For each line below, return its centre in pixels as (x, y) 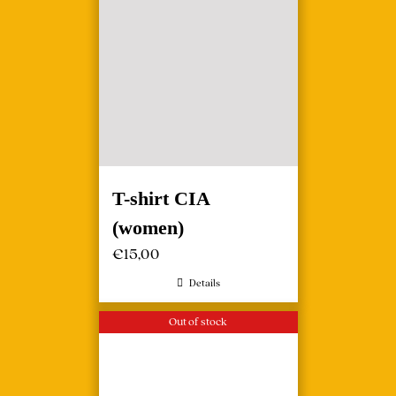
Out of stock (198, 321)
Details (204, 282)
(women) (148, 228)
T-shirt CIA (160, 198)
